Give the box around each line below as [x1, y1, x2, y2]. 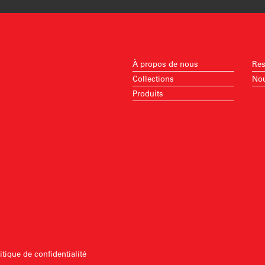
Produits [132, 88, 163, 98]
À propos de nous [132, 59, 198, 69]
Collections [132, 73, 174, 83]
